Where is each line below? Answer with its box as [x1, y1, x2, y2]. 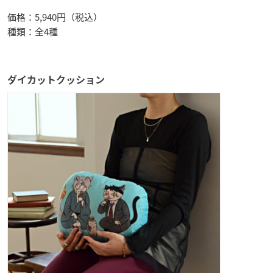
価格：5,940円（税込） [7, 10, 102, 24]
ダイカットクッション [7, 74, 105, 85]
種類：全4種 [7, 24, 58, 38]
